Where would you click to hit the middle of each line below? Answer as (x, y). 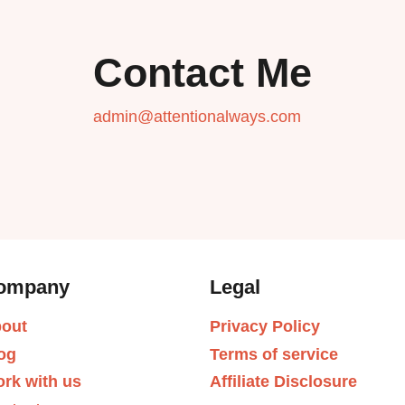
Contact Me (202, 72)
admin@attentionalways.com (197, 116)
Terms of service (274, 354)
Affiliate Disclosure (283, 382)
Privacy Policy (265, 326)
